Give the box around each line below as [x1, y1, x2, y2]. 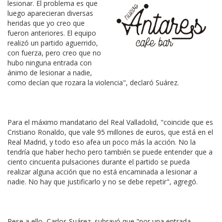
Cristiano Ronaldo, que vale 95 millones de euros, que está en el [7, 127, 213, 137]
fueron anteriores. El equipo [7, 28, 96, 38]
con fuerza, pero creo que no [7, 48, 101, 57]
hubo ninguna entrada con [7, 58, 92, 67]
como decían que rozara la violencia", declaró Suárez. [7, 78, 179, 87]
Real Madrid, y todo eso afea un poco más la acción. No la [7, 137, 196, 147]
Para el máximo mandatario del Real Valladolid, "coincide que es [7, 117, 213, 127]
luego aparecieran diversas [7, 8, 93, 18]
